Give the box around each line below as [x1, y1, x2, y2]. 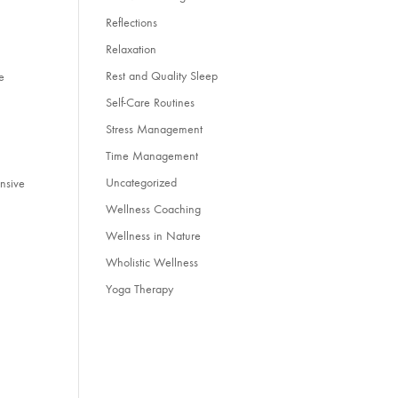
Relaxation [106, 42, 157, 58]
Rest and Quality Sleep [106, 68, 219, 84]
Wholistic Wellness [106, 255, 199, 271]
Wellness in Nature [106, 228, 202, 244]
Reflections [106, 15, 158, 31]
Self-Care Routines [106, 95, 195, 111]
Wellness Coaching [106, 202, 202, 218]
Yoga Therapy [106, 282, 174, 298]
